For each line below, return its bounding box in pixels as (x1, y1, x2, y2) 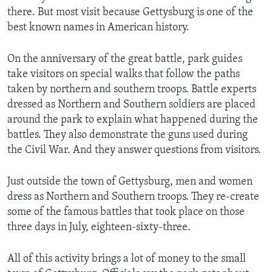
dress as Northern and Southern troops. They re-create (7, 191, 259, 203)
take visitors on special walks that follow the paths (7, 68, 240, 80)
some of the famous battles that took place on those (7, 206, 245, 218)
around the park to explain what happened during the (7, 114, 258, 126)
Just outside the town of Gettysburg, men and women (7, 175, 253, 188)
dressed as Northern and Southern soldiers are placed (7, 98, 256, 110)
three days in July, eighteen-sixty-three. (7, 221, 191, 233)
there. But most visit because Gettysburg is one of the (7, 6, 253, 18)
